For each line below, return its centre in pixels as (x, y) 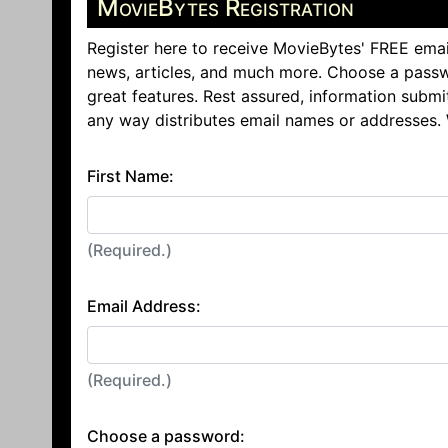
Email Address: (144, 306)
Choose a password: (166, 436)
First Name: (130, 176)
